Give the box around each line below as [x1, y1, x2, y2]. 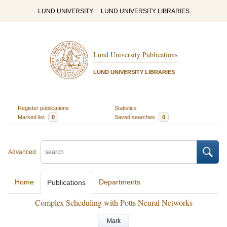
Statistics [115, 104, 137, 111]
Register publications [17, 104, 69, 111]
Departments [99, 178, 140, 186]
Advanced [8, 148, 36, 156]
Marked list [17, 113, 46, 120]
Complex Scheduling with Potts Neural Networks [34, 197, 193, 208]
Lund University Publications [93, 50, 177, 60]
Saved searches [115, 113, 157, 120]
